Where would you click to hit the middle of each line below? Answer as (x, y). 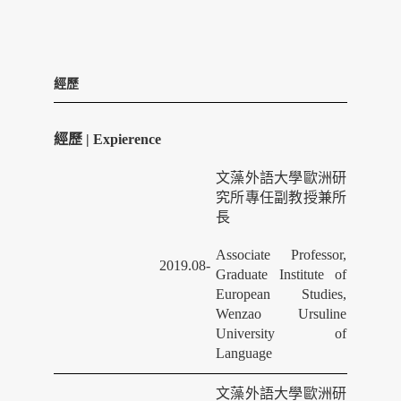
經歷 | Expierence (107, 139)
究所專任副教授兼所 (281, 197)
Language (244, 353)
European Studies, (281, 294)
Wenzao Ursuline (281, 314)
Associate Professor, (281, 255)
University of (281, 333)
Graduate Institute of (281, 274)
